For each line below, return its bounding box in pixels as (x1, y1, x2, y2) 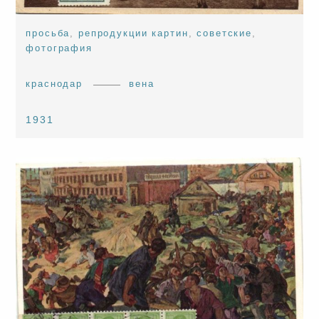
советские (197, 28, 253, 39)
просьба (26, 28, 70, 39)
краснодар (26, 78, 83, 90)
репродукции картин (78, 28, 189, 39)
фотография (26, 43, 93, 54)
